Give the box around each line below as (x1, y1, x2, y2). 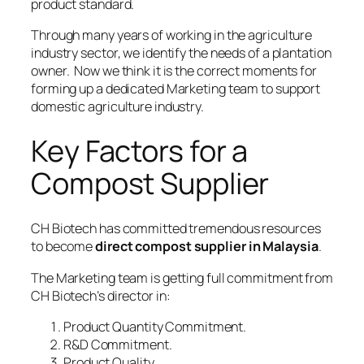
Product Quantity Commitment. (63, 317, 247, 336)
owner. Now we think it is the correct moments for (31, 61, 317, 80)
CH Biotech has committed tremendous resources (31, 219, 321, 238)
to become (31, 237, 96, 256)
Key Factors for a (31, 131, 249, 171)
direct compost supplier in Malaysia (95, 237, 318, 256)
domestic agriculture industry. (31, 97, 204, 115)
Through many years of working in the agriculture (31, 25, 313, 44)
